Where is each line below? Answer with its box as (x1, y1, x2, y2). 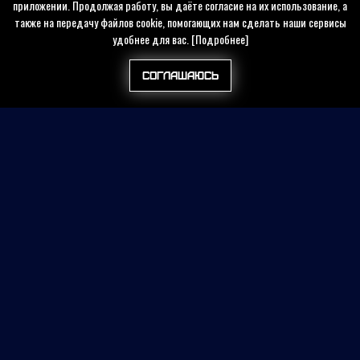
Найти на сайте (120, 218, 240, 233)
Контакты (149, 287, 211, 305)
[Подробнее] (190, 31, 248, 48)
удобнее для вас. (112, 31, 191, 48)
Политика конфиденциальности (75, 321, 285, 340)
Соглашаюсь (141, 69, 219, 82)
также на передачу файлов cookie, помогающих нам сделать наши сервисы (14, 14, 346, 31)
